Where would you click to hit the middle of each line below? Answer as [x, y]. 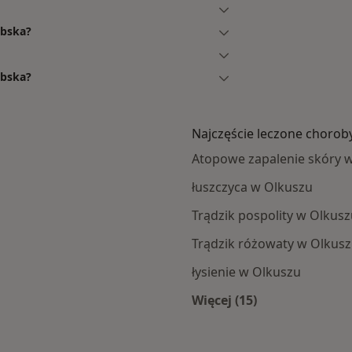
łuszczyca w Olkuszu [252, 187]
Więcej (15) [224, 301]
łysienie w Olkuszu [246, 272]
